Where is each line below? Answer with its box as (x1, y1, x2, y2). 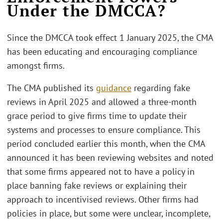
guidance (96, 82, 131, 94)
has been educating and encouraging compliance (7, 45, 197, 57)
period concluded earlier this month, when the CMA (7, 138, 205, 149)
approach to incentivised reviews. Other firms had (7, 194, 199, 205)
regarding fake (131, 82, 190, 94)
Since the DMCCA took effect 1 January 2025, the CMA (7, 31, 213, 43)
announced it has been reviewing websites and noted (7, 152, 214, 163)
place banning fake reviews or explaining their (7, 180, 187, 191)
